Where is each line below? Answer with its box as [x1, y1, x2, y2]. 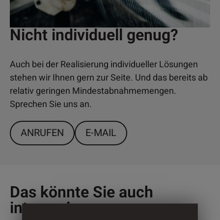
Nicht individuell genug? [10, 24, 178, 47]
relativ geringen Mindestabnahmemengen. [10, 84, 176, 98]
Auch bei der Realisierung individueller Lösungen [10, 58, 198, 71]
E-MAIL [85, 126, 116, 140]
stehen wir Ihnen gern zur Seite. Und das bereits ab [10, 71, 208, 84]
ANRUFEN [21, 126, 64, 140]
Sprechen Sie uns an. [10, 98, 92, 111]
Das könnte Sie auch [10, 181, 153, 204]
